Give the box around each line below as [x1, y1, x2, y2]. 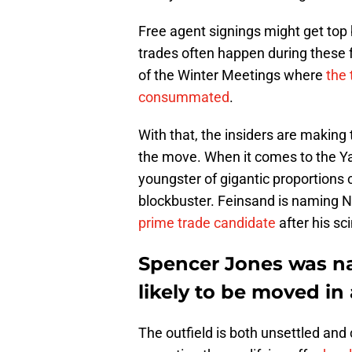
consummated [138, 89, 229, 106]
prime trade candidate [138, 214, 279, 232]
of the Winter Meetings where [138, 67, 326, 84]
